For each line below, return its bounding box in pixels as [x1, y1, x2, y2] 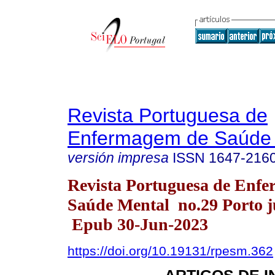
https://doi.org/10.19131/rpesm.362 [68, 243, 273, 258]
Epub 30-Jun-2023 [68, 214, 208, 234]
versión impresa [68, 150, 169, 166]
